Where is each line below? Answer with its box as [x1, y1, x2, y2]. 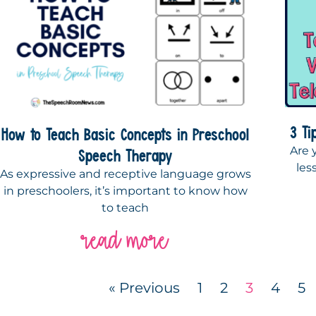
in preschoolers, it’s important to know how [3, 184, 248, 198]
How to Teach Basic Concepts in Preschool [1, 123, 250, 145]
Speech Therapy [78, 145, 173, 166]
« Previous [109, 279, 181, 297]
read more [83, 226, 169, 255]
